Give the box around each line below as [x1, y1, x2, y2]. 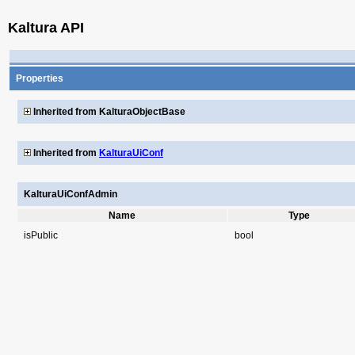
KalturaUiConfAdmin [24, 188, 117, 200]
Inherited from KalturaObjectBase [31, 105, 185, 117]
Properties [16, 72, 63, 84]
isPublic [24, 229, 58, 241]
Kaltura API [8, 19, 84, 36]
